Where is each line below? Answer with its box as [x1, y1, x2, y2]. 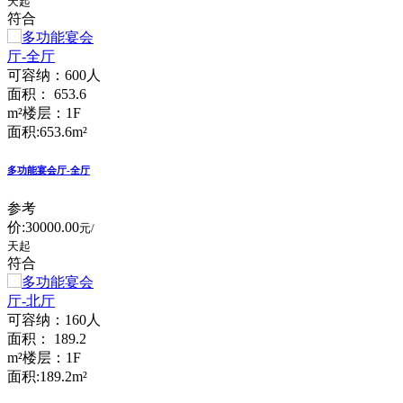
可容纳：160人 [7, 311, 101, 327]
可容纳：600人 [7, 67, 101, 83]
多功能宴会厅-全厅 [7, 164, 90, 175]
